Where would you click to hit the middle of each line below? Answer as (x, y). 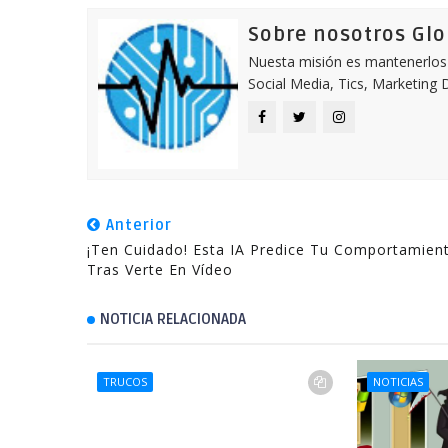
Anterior (136, 225)
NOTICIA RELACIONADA (173, 319)
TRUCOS (125, 381)
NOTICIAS (398, 381)
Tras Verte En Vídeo (160, 269)
